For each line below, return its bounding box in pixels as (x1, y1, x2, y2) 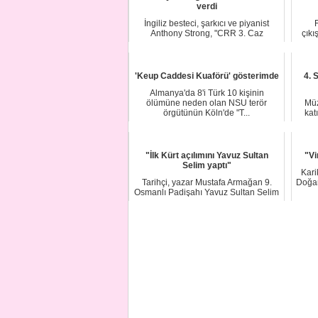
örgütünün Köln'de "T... (163, 108, 250, 119)
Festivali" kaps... (175, 38, 238, 49)
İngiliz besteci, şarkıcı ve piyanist (144, 18, 269, 29)
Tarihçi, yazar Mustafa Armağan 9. (141, 177, 272, 188)
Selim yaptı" (182, 160, 231, 171)
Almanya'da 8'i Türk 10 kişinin (149, 88, 264, 99)
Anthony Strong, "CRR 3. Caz (150, 28, 263, 39)
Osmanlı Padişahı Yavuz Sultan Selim (134, 187, 279, 198)
